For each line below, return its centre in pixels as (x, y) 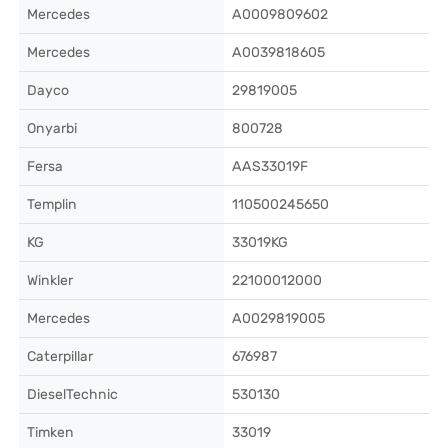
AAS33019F (270, 166)
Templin (52, 204)
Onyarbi (52, 128)
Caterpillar (60, 356)
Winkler (50, 280)
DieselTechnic (72, 394)
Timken (50, 432)
